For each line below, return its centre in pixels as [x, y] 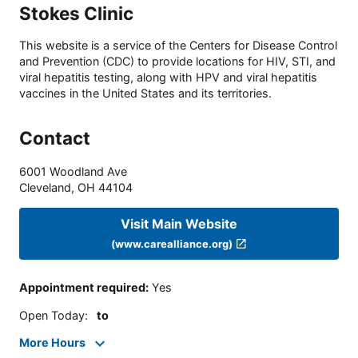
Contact [55, 138]
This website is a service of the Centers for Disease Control [178, 46]
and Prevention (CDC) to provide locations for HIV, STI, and [177, 62]
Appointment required [82, 288]
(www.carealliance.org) [172, 243]
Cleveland [45, 188]
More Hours [52, 343]
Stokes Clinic [76, 13]
